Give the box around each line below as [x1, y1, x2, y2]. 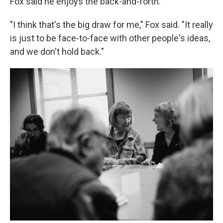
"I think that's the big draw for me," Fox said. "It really [10, 19, 213, 30]
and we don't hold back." [10, 46, 104, 57]
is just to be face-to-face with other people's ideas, [10, 33, 210, 44]
